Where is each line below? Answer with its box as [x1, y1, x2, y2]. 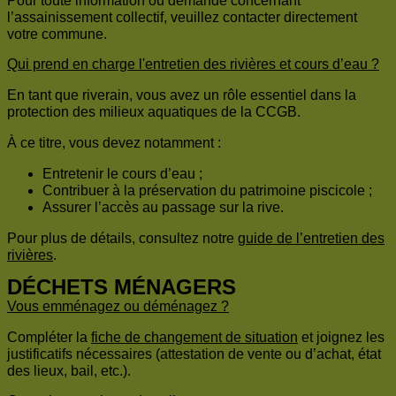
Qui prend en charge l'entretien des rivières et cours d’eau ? [7, 57, 379, 72]
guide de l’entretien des [238, 231, 385, 247]
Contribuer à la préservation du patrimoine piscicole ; [42, 183, 372, 199]
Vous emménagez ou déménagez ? [7, 299, 229, 315]
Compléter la [7, 330, 91, 346]
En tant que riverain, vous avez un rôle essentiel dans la [7, 88, 356, 103]
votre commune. [7, 27, 110, 42]
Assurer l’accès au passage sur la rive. [42, 200, 284, 216]
